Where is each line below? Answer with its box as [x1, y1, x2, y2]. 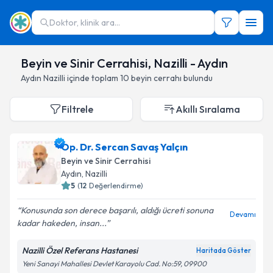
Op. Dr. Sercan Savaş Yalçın [61, 141, 188, 153]
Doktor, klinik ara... [49, 17, 120, 28]
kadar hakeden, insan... [17, 218, 106, 229]
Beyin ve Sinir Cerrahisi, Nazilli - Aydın [21, 55, 228, 71]
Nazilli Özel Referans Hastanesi [22, 245, 138, 256]
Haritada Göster [196, 246, 251, 255]
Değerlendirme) [89, 181, 143, 190]
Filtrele [62, 103, 93, 115]
